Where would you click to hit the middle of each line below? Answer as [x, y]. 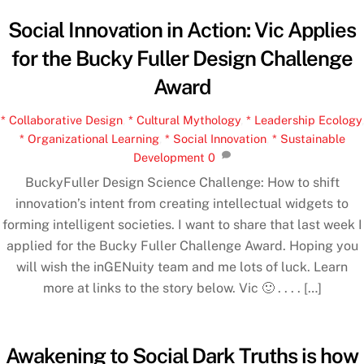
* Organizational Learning [89, 138]
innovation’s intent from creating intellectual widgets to [182, 203]
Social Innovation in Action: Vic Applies [182, 30]
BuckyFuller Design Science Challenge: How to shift [182, 182]
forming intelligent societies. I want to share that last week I [182, 224]
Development [169, 157]
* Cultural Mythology [184, 119]
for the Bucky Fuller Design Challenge [182, 59]
